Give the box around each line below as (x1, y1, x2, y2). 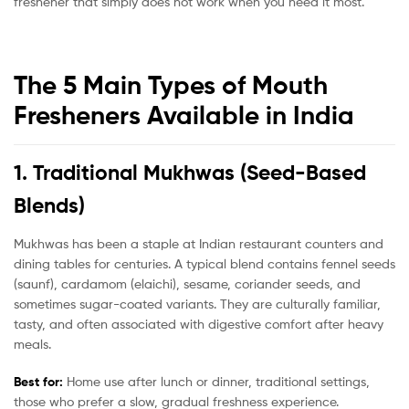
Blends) (14, 193, 85, 219)
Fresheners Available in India (14, 99, 354, 131)
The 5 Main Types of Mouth (14, 68, 328, 100)
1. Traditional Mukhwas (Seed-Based (14, 160, 366, 186)
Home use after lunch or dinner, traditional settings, (63, 373, 370, 390)
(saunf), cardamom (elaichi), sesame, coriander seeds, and (14, 275, 361, 291)
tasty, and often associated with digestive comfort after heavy (14, 315, 383, 331)
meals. (14, 335, 51, 351)
